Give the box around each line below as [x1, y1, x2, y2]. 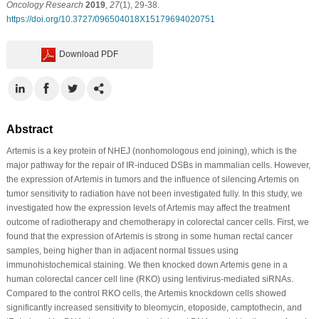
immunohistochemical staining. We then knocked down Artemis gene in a [6, 259, 288, 270]
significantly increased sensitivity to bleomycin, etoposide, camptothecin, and [6, 302, 302, 313]
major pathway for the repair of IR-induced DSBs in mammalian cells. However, [6, 159, 310, 170]
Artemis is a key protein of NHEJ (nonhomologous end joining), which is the [6, 145, 297, 156]
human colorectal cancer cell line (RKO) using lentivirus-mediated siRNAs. [6, 273, 293, 284]
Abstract [6, 122, 53, 135]
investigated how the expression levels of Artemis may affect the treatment [6, 202, 290, 213]
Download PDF [59, 48, 119, 59]
